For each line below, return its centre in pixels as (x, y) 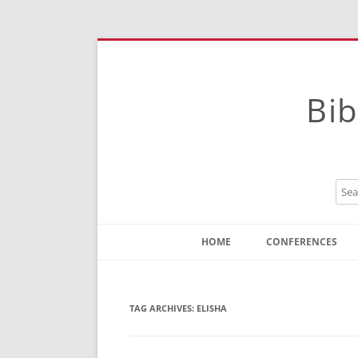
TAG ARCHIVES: (163, 308)
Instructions (238, 295)
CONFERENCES (302, 242)
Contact (228, 271)
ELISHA (212, 308)
